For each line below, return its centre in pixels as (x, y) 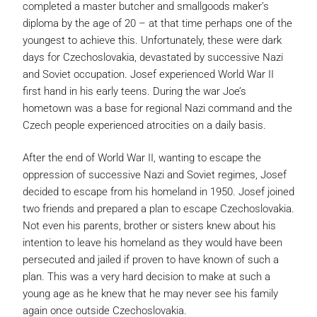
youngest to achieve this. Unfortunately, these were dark (152, 40)
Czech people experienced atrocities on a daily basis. (144, 125)
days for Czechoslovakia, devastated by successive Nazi (153, 57)
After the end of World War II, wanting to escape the (142, 158)
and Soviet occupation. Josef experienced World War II (148, 74)
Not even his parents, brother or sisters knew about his (149, 226)
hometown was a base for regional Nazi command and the (157, 108)
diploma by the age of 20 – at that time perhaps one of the (157, 23)
